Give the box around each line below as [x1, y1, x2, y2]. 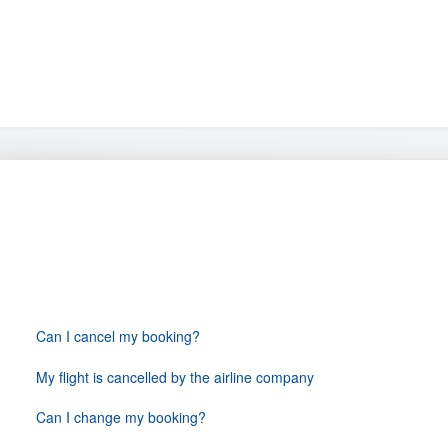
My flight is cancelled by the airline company [35, 366, 314, 387]
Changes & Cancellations [35, 202, 355, 242]
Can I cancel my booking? [35, 326, 200, 346]
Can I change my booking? [35, 407, 206, 428]
